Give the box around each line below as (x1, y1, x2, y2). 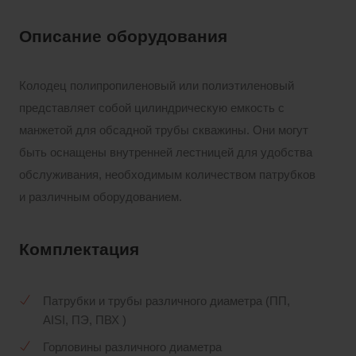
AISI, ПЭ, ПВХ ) (43, 314, 126, 327)
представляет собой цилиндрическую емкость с (19, 102, 284, 115)
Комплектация (19, 240, 139, 260)
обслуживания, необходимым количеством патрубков (19, 168, 315, 182)
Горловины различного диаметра (43, 341, 222, 354)
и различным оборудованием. (19, 191, 182, 204)
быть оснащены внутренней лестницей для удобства (19, 146, 312, 160)
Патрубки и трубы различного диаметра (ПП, (43, 295, 290, 308)
